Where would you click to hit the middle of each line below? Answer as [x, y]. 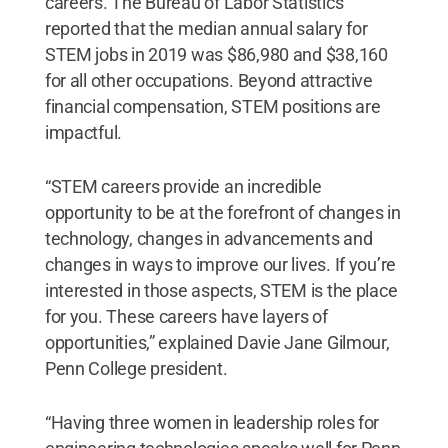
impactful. [88, 132]
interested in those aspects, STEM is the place [221, 290]
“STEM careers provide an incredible [183, 186]
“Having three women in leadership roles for [212, 422]
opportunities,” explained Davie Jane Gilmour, [217, 342]
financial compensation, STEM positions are [212, 106]
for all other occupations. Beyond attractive [208, 80]
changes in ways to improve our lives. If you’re [220, 264]
